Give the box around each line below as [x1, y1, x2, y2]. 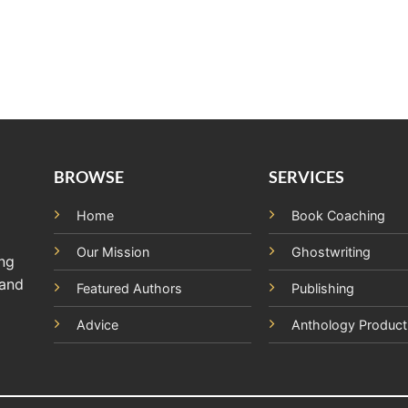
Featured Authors [76, 280, 182, 297]
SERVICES [269, 167, 345, 188]
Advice [76, 317, 118, 333]
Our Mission [76, 244, 149, 260]
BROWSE [53, 167, 124, 188]
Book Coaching [291, 208, 386, 224]
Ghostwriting [291, 244, 372, 260]
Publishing [291, 280, 355, 297]
